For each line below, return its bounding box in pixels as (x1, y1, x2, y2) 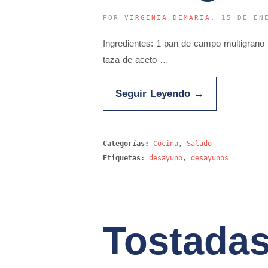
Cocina (153, 139, 178, 148)
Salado (187, 139, 212, 148)
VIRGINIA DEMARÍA (124, 14, 211, 22)
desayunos (191, 154, 229, 162)
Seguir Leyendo (115, 88, 194, 99)
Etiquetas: (103, 154, 145, 162)
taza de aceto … (103, 54, 169, 65)
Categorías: (103, 139, 153, 148)
